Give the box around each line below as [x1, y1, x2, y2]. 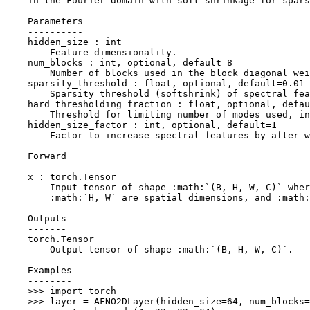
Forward [6, 150, 66, 161]
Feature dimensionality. [6, 46, 177, 57]
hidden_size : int [6, 36, 122, 47]
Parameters [6, 15, 83, 26]
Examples [6, 264, 72, 275]
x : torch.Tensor [6, 171, 116, 182]
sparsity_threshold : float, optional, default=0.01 [6, 77, 304, 89]
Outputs [6, 212, 66, 224]
